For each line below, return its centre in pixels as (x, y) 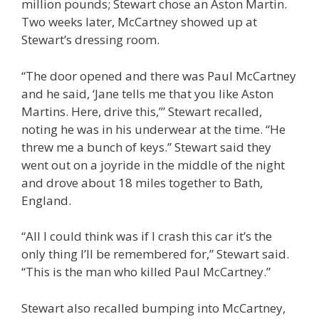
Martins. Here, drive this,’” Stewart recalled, (142, 111)
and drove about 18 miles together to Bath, (142, 182)
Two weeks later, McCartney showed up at (139, 22)
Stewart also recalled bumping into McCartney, (153, 308)
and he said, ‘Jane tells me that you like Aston (147, 93)
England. (46, 200)
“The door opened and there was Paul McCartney (159, 75)
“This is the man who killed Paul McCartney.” (146, 272)
